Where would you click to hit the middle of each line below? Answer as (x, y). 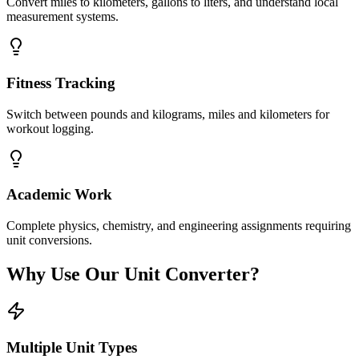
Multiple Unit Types (72, 347)
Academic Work (59, 195)
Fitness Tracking (61, 83)
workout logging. (50, 128)
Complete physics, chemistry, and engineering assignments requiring (179, 226)
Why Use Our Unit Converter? (133, 274)
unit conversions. (49, 240)
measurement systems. (63, 17)
